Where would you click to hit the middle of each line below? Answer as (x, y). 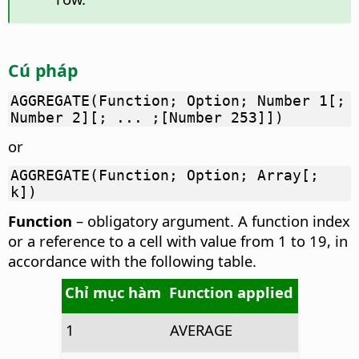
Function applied (232, 292)
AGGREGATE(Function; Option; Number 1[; (178, 101)
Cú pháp (43, 70)
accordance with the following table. (132, 261)
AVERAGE (202, 330)
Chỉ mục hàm (113, 292)
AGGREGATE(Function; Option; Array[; (165, 175)
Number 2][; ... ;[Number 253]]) (147, 118)
